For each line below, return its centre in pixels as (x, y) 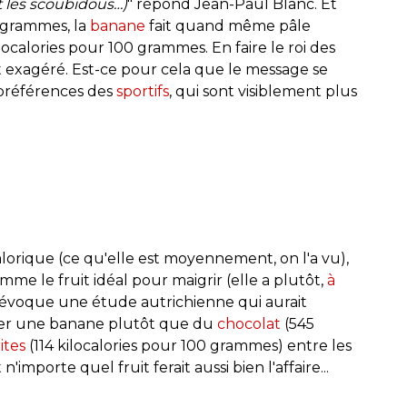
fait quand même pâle (228, 25)
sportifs (143, 91)
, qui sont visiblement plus (263, 91)
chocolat (249, 323)
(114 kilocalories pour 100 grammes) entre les (189, 345)
